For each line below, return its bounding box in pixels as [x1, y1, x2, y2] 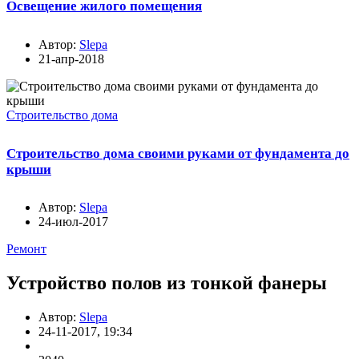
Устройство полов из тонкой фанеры [6, 272, 327, 294]
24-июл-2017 [38, 215, 108, 229]
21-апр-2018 [38, 51, 104, 66]
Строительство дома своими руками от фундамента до [6, 145, 349, 161]
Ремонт [6, 242, 46, 256]
